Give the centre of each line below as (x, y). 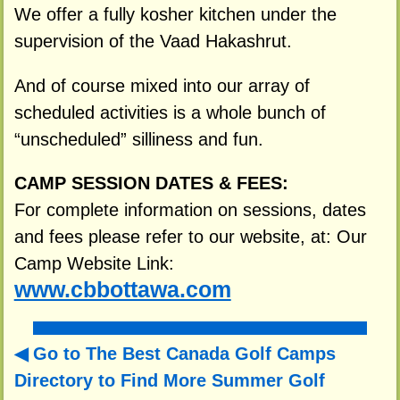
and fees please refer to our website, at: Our (190, 237)
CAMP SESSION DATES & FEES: (151, 183)
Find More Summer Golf (222, 380)
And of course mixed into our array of (162, 85)
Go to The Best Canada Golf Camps (184, 354)
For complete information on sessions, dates (190, 210)
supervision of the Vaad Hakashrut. (153, 41)
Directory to (67, 380)
